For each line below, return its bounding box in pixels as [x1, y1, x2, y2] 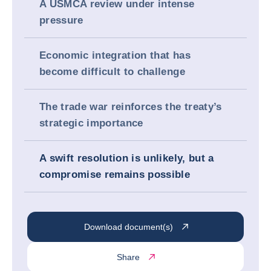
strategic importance [39, 117, 143, 129]
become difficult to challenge [39, 66, 185, 77]
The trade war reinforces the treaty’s [39, 101, 222, 113]
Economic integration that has [39, 50, 191, 61]
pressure [39, 15, 83, 26]
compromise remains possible [39, 169, 191, 180]
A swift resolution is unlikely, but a [39, 152, 214, 164]
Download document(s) [83, 221, 173, 232]
